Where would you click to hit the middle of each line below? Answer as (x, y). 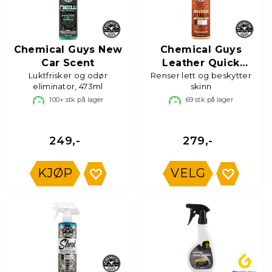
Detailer (201, 76)
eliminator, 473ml (68, 86)
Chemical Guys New (68, 49)
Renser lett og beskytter (201, 75)
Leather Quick (201, 63)
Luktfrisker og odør (68, 75)
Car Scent (68, 63)
